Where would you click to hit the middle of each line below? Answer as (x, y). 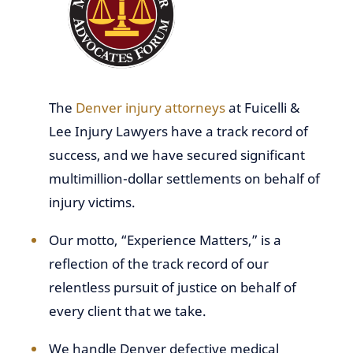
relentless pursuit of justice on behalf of (173, 287)
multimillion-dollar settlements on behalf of (184, 178)
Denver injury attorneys (150, 108)
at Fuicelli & (262, 108)
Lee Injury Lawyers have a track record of (178, 131)
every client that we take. (128, 311)
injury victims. (92, 202)
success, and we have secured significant (177, 155)
